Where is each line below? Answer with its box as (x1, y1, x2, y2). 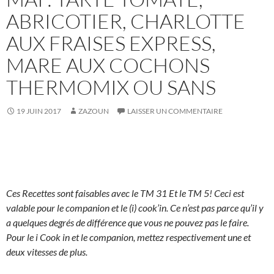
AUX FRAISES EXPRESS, (6, 31, 216, 56)
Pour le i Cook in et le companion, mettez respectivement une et (6, 231, 251, 243)
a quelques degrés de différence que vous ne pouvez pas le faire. (6, 217, 249, 229)
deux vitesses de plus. (6, 246, 87, 258)
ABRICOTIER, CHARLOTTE (6, 9, 245, 34)
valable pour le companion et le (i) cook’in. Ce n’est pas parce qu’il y (6, 202, 264, 214)
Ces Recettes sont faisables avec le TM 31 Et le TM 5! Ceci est (6, 187, 244, 199)
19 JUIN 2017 (17, 106, 61, 116)
